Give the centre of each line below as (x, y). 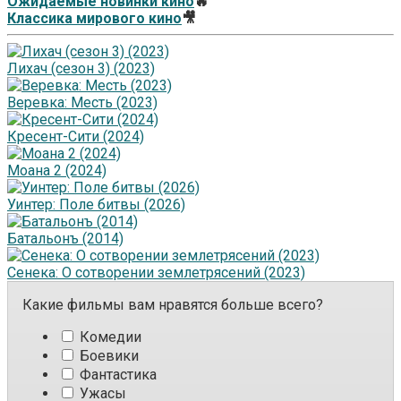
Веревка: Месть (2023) (82, 103)
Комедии (109, 337)
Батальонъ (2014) (65, 239)
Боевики (107, 356)
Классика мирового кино (94, 19)
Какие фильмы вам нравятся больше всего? (173, 305)
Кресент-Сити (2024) (76, 137)
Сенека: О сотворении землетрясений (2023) (156, 273)
